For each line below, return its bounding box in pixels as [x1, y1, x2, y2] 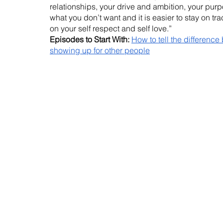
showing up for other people [50, 45, 150, 56]
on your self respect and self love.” [50, 23, 172, 34]
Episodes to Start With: [50, 34, 129, 45]
